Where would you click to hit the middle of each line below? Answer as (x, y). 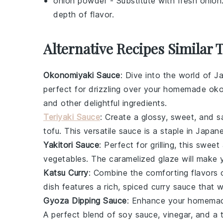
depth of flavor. (84, 14)
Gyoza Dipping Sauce (85, 201)
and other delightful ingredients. (105, 103)
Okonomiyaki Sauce (82, 75)
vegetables (65, 159)
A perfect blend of (81, 215)
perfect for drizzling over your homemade (126, 89)
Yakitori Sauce (71, 145)
